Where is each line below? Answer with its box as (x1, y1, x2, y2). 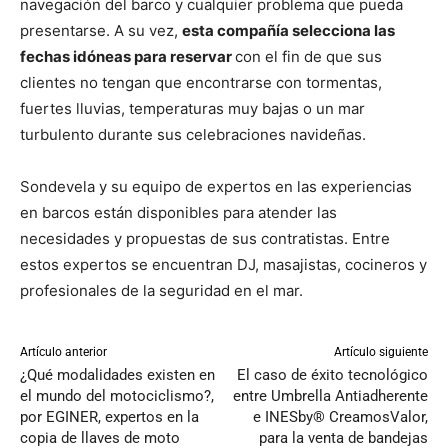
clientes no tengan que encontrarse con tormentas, (20, 72, 382, 92)
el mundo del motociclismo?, (20, 386, 214, 405)
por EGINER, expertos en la (20, 407, 199, 426)
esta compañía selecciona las (182, 20, 395, 40)
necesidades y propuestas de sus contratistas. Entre (20, 228, 390, 248)
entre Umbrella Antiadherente (232, 386, 428, 405)
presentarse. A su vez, (20, 20, 182, 40)
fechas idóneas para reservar (20, 46, 235, 66)
